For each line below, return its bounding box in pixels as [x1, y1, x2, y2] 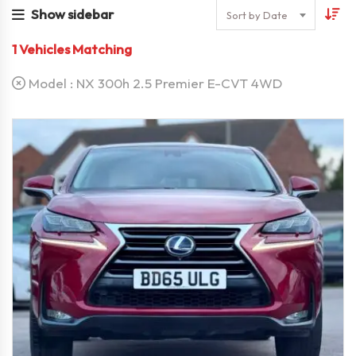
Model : [25, 75, 76, 91]
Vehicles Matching [19, 41, 132, 57]
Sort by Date [226, 9, 288, 21]
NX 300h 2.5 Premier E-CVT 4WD [76, 75, 282, 91]
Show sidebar [31, 6, 114, 22]
